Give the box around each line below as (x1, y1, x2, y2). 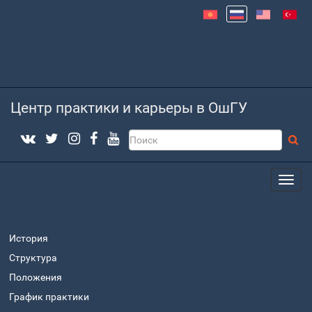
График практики (9, 291, 89, 303)
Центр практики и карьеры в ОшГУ (10, 100, 247, 116)
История (9, 233, 48, 244)
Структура (9, 252, 57, 264)
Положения (9, 272, 62, 283)
